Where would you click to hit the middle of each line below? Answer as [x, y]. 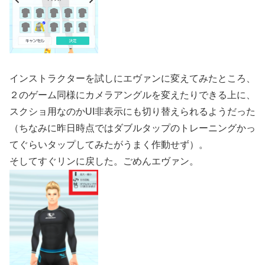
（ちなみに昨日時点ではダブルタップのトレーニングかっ [132, 128]
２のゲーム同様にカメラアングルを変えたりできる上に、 [132, 95]
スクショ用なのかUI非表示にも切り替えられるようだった [132, 111]
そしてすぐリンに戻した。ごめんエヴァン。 [104, 161]
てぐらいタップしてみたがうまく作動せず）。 [109, 144]
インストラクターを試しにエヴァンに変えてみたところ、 [132, 78]
